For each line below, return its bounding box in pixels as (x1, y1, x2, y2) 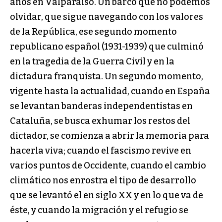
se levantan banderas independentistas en (10, 101, 193, 112)
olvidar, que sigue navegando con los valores (10, 11, 203, 23)
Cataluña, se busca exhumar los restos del (10, 115, 190, 127)
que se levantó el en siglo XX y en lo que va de (10, 190, 203, 201)
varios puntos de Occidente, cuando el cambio (10, 160, 206, 171)
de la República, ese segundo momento (10, 26, 177, 38)
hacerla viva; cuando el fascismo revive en (10, 145, 191, 157)
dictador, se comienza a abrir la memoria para (10, 130, 209, 142)
